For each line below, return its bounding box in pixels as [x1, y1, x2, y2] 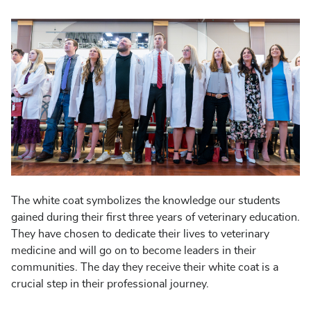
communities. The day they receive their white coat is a [11, 261, 278, 273]
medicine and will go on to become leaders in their [11, 244, 256, 256]
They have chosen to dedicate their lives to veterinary [11, 228, 269, 239]
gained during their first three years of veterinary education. [11, 211, 300, 223]
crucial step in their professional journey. [11, 278, 209, 289]
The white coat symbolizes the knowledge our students [11, 194, 280, 206]
